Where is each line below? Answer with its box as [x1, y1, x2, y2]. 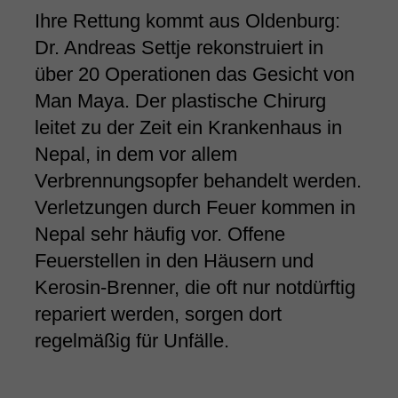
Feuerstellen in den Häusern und [34, 250, 314, 273]
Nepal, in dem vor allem [34, 143, 237, 166]
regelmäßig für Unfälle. [34, 330, 229, 353]
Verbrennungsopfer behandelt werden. [34, 170, 362, 193]
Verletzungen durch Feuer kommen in [34, 196, 355, 219]
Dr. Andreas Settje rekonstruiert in [34, 36, 323, 60]
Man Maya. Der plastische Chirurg [34, 90, 326, 113]
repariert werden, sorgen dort [34, 303, 282, 326]
